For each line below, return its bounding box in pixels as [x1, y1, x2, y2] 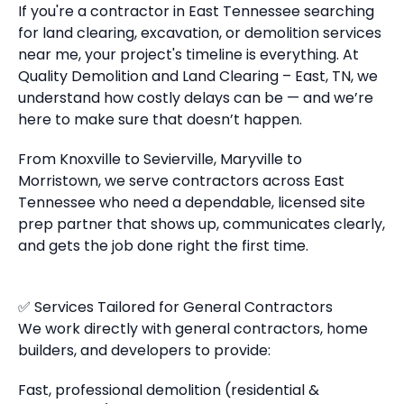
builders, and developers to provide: [18, 340, 271, 361]
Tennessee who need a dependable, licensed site [18, 192, 365, 213]
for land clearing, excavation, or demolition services [18, 23, 381, 43]
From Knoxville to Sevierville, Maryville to [18, 149, 302, 170]
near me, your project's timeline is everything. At [18, 44, 359, 65]
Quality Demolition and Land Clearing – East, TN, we [18, 66, 378, 87]
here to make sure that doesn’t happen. [18, 109, 302, 130]
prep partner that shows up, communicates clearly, [18, 214, 385, 234]
